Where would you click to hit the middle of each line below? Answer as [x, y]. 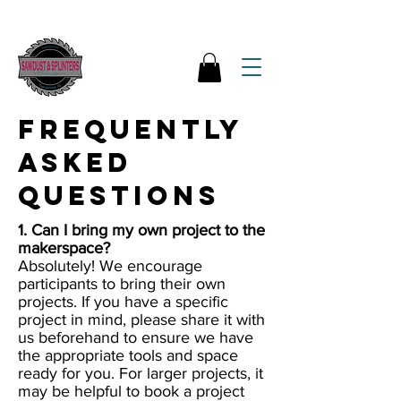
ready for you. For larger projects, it [141, 374]
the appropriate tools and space [128, 356]
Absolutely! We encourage [110, 266]
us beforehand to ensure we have [136, 338]
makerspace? [64, 248]
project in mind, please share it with [141, 320]
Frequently [131, 130]
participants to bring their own [122, 284]
